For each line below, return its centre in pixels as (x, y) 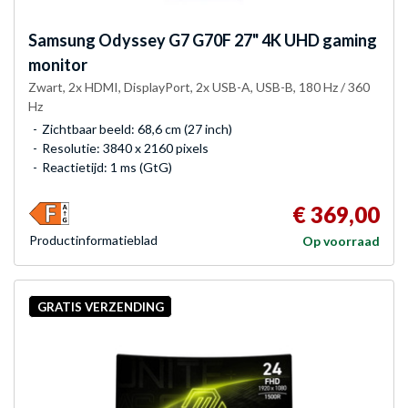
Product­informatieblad (93, 240)
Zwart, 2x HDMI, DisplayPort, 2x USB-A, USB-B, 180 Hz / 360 (199, 87)
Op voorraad (341, 241)
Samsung (62, 41)
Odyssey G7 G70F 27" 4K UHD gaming (236, 41)
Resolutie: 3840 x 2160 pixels (125, 148)
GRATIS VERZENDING (100, 306)
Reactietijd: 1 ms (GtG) (107, 168)
